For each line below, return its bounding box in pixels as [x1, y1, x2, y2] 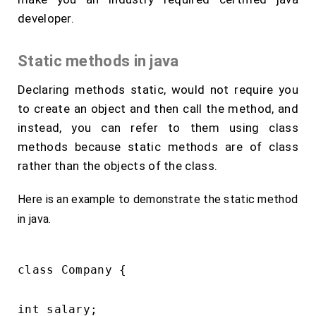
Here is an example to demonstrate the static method [18, 193, 298, 206]
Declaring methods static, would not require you [18, 83, 298, 97]
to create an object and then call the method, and [18, 102, 298, 116]
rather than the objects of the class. [18, 159, 218, 173]
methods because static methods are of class [18, 140, 298, 154]
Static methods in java [18, 52, 179, 70]
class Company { [18, 263, 127, 276]
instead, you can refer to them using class [18, 121, 298, 135]
